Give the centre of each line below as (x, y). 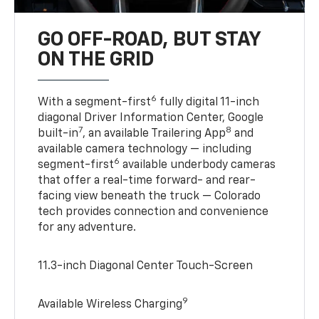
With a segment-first (95, 102)
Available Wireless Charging (110, 304)
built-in (58, 134)
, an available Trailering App (155, 134)
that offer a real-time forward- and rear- (147, 181)
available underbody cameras (198, 165)
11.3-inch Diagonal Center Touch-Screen (146, 266)
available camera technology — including (145, 149)
